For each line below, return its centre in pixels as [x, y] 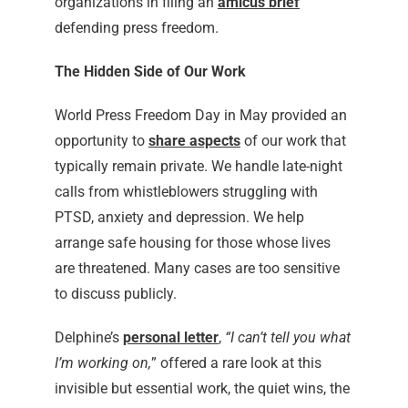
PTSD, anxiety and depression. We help [179, 218]
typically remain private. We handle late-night [198, 167]
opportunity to [101, 141]
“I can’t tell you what [287, 338]
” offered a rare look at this [236, 363]
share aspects [194, 141]
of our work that [293, 141]
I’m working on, [102, 363]
